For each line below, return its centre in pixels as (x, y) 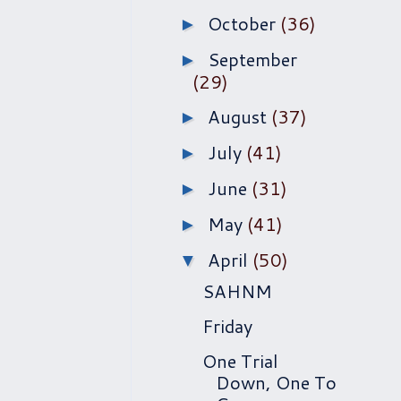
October (244, 23)
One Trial (240, 361)
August (239, 116)
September (252, 59)
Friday (227, 326)
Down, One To (276, 382)
